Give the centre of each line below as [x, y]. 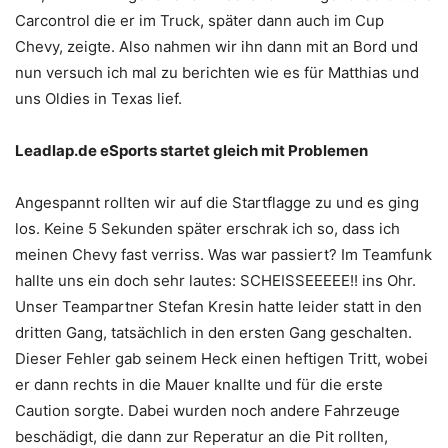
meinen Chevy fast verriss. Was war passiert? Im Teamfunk [223, 255]
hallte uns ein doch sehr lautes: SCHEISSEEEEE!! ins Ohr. [215, 281]
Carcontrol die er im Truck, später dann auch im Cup [199, 21]
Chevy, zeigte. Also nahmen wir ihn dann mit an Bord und [216, 47]
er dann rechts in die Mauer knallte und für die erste [199, 385]
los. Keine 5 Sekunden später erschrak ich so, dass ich [207, 229]
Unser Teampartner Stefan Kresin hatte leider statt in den [218, 307]
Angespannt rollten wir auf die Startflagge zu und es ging [217, 203]
